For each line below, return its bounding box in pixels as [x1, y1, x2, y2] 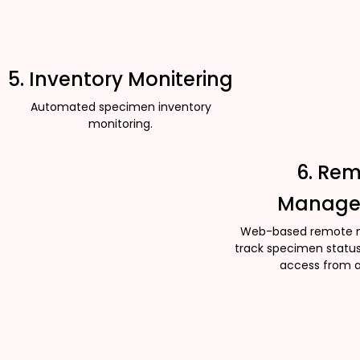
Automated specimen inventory [30, 99, 211, 116]
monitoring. [88, 116, 153, 133]
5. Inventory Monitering [8, 66, 233, 93]
